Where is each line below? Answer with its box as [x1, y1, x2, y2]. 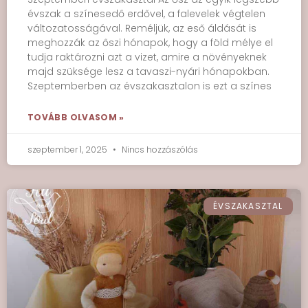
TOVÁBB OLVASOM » [27, 111, 124, 123]
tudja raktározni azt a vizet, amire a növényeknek [27, 50, 267, 64]
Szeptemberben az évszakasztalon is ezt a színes [27, 79, 272, 93]
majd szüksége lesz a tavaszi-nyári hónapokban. [27, 65, 269, 78]
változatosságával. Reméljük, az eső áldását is [27, 21, 256, 35]
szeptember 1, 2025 [27, 144, 109, 155]
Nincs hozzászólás [120, 144, 198, 155]
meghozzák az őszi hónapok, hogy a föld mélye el [27, 36, 273, 49]
